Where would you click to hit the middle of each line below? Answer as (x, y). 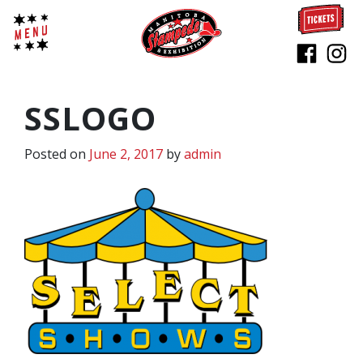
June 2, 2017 (126, 154)
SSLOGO (90, 117)
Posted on (57, 154)
